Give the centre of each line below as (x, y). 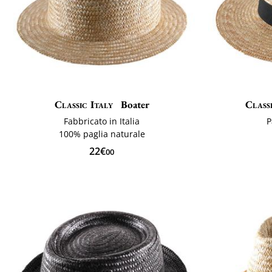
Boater (134, 104)
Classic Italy (84, 104)
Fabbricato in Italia (102, 121)
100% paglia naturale (102, 134)
